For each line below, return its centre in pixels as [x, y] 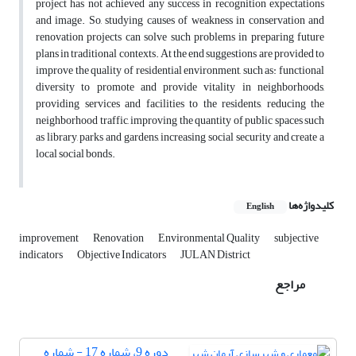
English [260, 207]
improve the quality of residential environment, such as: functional [180, 71]
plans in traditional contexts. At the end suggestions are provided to [180, 54]
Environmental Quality [210, 238]
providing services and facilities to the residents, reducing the [180, 104]
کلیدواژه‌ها [311, 206]
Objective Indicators [122, 255]
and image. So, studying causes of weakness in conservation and [180, 21]
